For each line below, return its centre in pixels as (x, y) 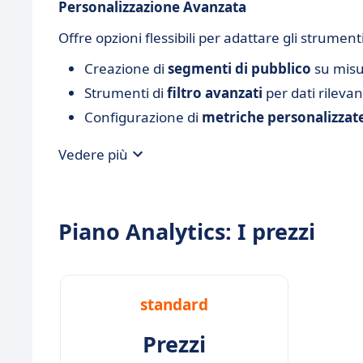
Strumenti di (126, 93)
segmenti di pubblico (239, 68)
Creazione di (126, 68)
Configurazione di (143, 117)
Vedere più (93, 154)
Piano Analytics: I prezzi (187, 231)
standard (174, 305)
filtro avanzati (215, 93)
